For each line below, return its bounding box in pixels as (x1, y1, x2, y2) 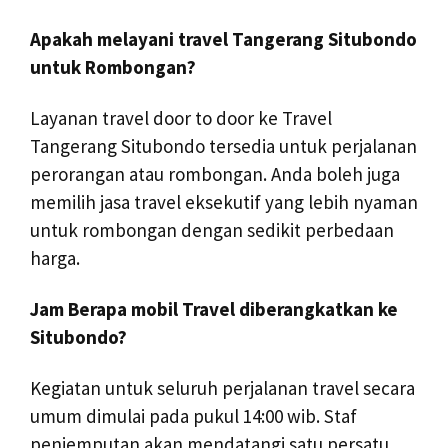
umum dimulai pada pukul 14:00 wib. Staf (30, 403, 357, 428)
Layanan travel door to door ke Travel (30, 106, 332, 131)
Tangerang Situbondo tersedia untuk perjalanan (30, 134, 417, 159)
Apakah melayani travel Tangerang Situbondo (30, 27, 417, 52)
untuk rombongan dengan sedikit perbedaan (30, 218, 394, 243)
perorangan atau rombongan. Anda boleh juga (30, 162, 400, 187)
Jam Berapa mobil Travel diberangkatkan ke (30, 296, 398, 321)
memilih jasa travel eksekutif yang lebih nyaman (30, 190, 418, 215)
